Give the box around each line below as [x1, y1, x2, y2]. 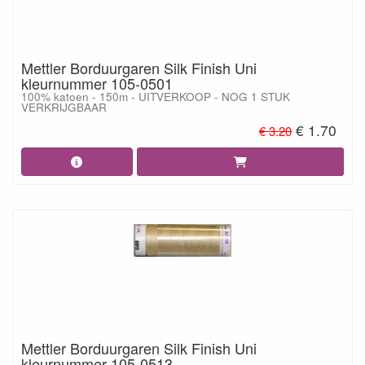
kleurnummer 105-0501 [21, 73, 173, 94]
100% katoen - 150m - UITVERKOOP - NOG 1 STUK [21, 89, 290, 104]
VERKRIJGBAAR [21, 99, 107, 115]
